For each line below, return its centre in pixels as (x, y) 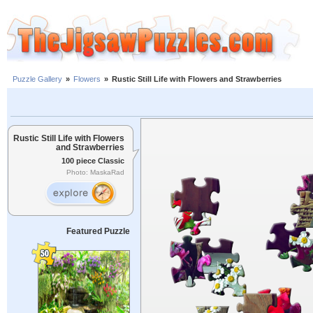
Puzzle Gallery (37, 79)
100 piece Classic (93, 160)
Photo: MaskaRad (95, 173)
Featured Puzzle (98, 231)
